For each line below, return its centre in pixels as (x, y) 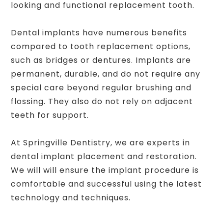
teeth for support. (50, 115)
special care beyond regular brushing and (101, 88)
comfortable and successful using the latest (107, 184)
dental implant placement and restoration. (104, 157)
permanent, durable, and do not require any (106, 74)
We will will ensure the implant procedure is (105, 170)
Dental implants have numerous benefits (99, 33)
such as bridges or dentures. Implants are (101, 60)
